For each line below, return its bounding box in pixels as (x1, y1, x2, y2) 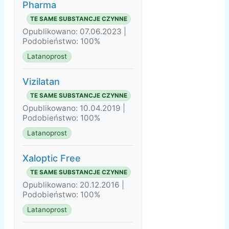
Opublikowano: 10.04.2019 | (22, 103, 125, 113)
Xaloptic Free (22, 153, 81, 164)
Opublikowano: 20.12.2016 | (22, 180, 124, 190)
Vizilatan (22, 76, 60, 87)
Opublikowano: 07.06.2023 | (22, 27, 126, 37)
